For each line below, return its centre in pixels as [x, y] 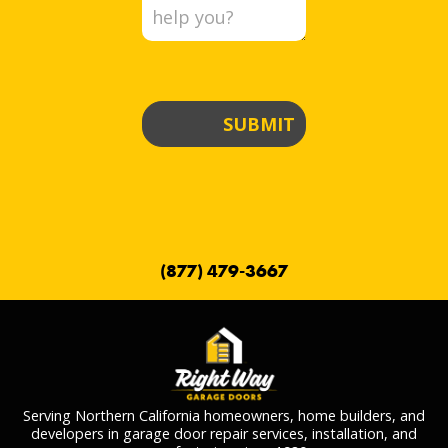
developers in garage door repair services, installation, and [224, 433]
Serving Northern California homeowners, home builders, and [224, 415]
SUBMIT [259, 123]
